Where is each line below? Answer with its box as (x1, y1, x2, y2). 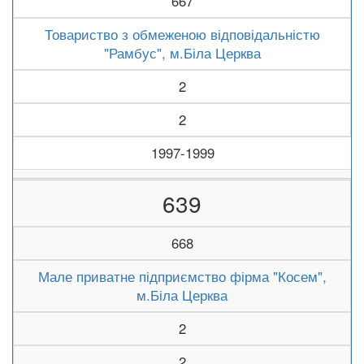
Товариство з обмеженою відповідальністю (44, 24, 320, 44)
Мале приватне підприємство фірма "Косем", (37, 266, 327, 286)
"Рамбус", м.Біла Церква (103, 43, 261, 63)
